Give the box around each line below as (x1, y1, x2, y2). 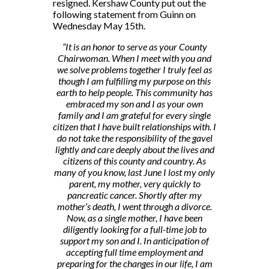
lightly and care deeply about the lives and (55, 144, 214, 156)
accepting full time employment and (66, 246, 203, 258)
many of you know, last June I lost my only (54, 166, 215, 178)
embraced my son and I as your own (66, 98, 203, 110)
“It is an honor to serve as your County (62, 41, 207, 53)
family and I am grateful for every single (58, 109, 211, 121)
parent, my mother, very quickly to (68, 178, 201, 190)
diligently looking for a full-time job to (62, 223, 207, 235)
